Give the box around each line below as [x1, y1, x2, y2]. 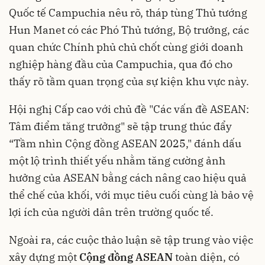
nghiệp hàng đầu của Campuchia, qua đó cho [9, 57, 232, 71]
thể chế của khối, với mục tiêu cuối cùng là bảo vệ [9, 188, 254, 202]
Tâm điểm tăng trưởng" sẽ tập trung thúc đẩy [9, 119, 232, 133]
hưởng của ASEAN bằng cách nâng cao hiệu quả [9, 170, 247, 185]
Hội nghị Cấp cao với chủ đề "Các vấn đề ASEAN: [9, 102, 249, 116]
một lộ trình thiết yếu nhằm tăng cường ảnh [9, 153, 225, 167]
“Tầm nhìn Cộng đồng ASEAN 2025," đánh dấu [9, 136, 241, 150]
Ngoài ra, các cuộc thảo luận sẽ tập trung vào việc [9, 232, 253, 247]
